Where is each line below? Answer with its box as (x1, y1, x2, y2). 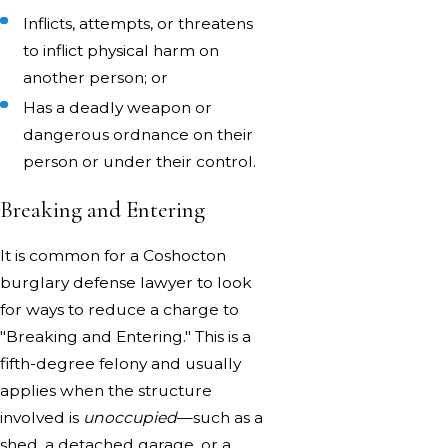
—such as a (177, 408, 263, 428)
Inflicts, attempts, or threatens (23, 13, 254, 33)
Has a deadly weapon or (23, 97, 213, 117)
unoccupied (83, 408, 177, 428)
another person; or (23, 67, 169, 87)
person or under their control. (23, 151, 257, 171)
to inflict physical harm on (23, 40, 220, 60)
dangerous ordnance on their (23, 124, 254, 144)
